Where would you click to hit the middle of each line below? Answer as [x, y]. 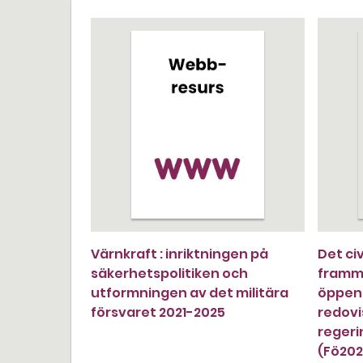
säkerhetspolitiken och [169, 273]
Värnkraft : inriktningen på [179, 254]
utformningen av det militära [190, 293]
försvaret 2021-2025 [158, 312]
